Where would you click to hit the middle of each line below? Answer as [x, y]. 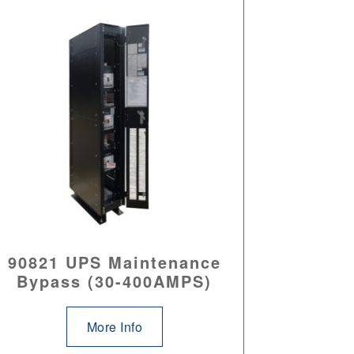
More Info [115, 327]
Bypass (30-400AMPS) [115, 281]
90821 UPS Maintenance [114, 262]
